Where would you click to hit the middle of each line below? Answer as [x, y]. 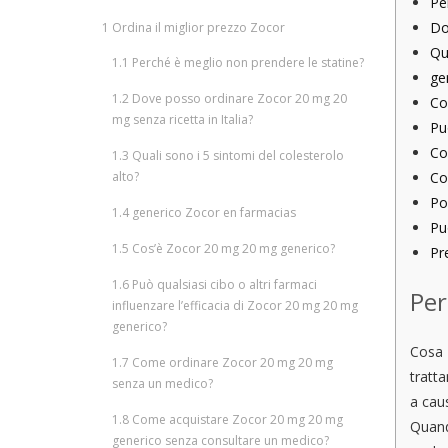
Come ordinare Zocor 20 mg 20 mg [231, 362]
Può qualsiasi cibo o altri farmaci [223, 284]
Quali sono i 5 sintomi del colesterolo [236, 155]
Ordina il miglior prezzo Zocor [197, 27]
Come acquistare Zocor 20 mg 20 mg [236, 419]
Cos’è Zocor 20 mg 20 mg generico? [232, 248]
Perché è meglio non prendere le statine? [246, 62]
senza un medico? [162, 383]
